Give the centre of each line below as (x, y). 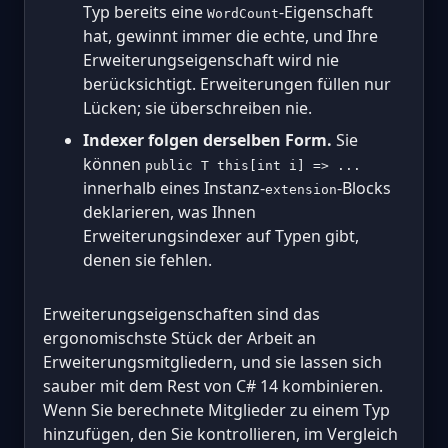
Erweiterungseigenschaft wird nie (211, 60)
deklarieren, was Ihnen (169, 212)
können (114, 164)
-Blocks (364, 188)
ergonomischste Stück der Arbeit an (179, 338)
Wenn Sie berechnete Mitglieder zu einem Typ (216, 410)
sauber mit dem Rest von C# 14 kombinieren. (213, 386)
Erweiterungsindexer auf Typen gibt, (221, 236)
